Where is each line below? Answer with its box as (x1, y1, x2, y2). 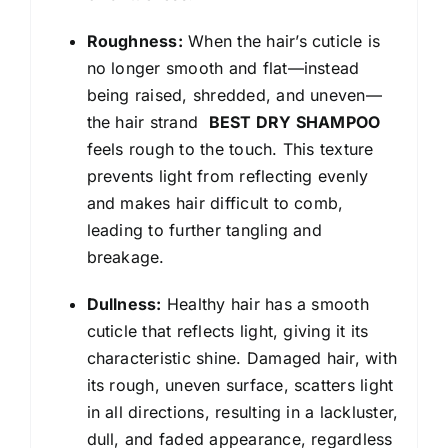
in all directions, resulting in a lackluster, (86, 401, 399, 422)
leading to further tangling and (86, 219, 322, 240)
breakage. (86, 246, 165, 267)
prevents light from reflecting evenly (86, 165, 369, 186)
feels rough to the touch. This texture (86, 138, 374, 159)
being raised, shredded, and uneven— (86, 84, 382, 105)
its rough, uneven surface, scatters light (86, 374, 394, 395)
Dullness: (86, 293, 162, 314)
